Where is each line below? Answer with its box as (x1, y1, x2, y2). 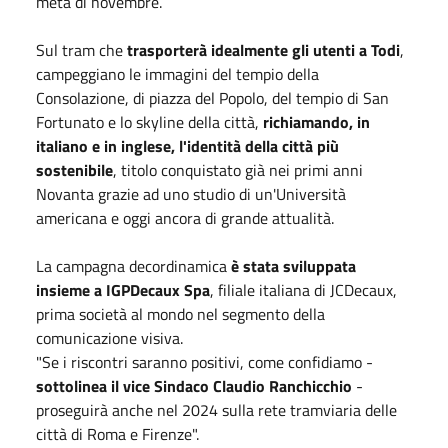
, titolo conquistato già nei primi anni (113, 157, 363, 182)
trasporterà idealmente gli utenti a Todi (127, 37, 400, 62)
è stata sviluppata (227, 253, 356, 278)
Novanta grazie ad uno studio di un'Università (36, 181, 346, 206)
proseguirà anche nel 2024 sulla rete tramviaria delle (36, 397, 397, 422)
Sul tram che (36, 37, 127, 62)
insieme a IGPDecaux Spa (36, 277, 210, 302)
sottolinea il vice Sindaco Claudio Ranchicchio (36, 373, 356, 398)
